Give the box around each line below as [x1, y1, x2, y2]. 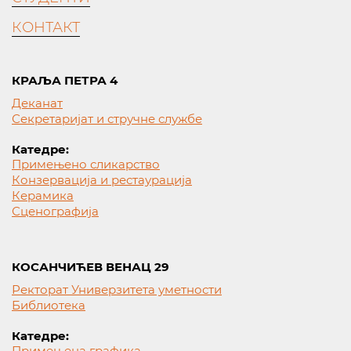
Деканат [12, 96, 63, 110]
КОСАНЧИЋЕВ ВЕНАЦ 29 [12, 259, 169, 274]
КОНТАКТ [12, 19, 80, 36]
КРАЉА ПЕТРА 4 [12, 73, 118, 88]
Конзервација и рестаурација [12, 172, 192, 187]
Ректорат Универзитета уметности [12, 282, 222, 297]
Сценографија [12, 204, 99, 219]
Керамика [12, 188, 74, 203]
